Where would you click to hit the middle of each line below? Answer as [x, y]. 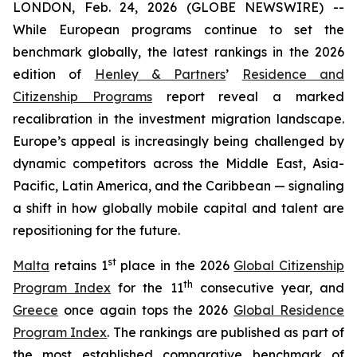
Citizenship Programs [82, 96]
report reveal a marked [248, 96]
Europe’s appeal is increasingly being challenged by [178, 141]
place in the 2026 [175, 265]
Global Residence [289, 310]
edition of [54, 74]
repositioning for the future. [96, 230]
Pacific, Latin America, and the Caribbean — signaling [178, 186]
